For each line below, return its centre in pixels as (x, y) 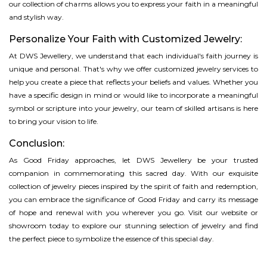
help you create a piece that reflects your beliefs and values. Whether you (133, 82)
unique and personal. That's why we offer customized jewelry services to (133, 69)
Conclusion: (37, 144)
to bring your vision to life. (54, 122)
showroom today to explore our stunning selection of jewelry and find (133, 226)
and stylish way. (36, 17)
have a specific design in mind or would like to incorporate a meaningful (133, 95)
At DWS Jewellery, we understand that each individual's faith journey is (133, 56)
